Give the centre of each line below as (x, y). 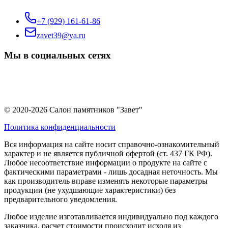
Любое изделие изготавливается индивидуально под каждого (111, 216)
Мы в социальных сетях (58, 55)
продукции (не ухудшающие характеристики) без (90, 190)
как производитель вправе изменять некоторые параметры (106, 181)
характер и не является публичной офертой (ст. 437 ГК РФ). (108, 153)
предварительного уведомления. (61, 199)
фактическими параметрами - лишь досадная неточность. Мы (111, 172)
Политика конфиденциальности (60, 127)
